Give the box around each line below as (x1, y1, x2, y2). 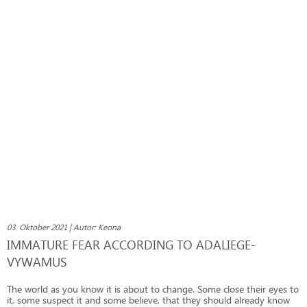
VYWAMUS (7, 252, 67, 270)
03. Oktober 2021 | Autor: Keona (7, 221, 121, 232)
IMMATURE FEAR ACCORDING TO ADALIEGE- (7, 235, 256, 253)
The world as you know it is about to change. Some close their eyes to (7, 282, 299, 295)
